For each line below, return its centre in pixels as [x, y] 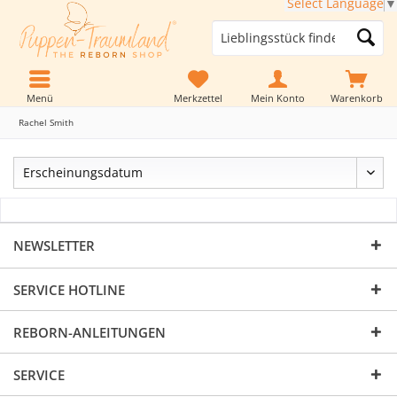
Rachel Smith [46, 122]
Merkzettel [198, 97]
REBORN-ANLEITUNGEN [90, 333]
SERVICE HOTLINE [69, 290]
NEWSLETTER [54, 246]
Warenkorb [357, 97]
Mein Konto [277, 97]
